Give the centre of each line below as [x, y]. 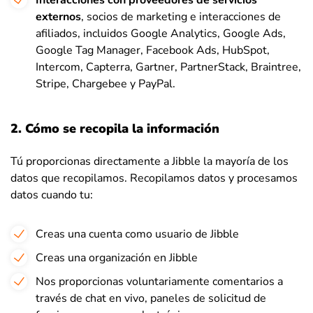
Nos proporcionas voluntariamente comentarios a [159, 282]
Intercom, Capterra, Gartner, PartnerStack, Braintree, [168, 67]
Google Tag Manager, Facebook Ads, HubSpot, [153, 50]
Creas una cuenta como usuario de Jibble [137, 234]
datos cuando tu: [52, 195]
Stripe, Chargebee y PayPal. [105, 84]
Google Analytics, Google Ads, [207, 34]
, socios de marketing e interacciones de [181, 17]
